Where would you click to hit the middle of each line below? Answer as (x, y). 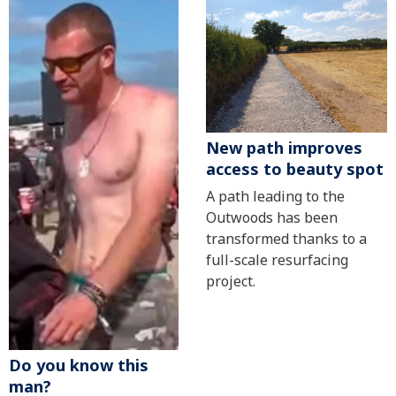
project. (230, 282)
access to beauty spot (294, 169)
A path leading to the (275, 197)
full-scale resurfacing (277, 260)
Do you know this (79, 365)
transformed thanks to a (286, 239)
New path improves (284, 148)
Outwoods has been (271, 218)
